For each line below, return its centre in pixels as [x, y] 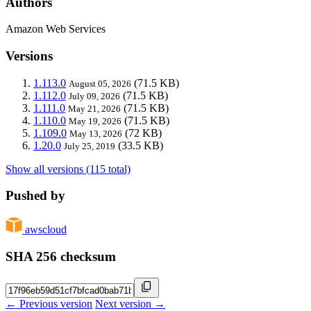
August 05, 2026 [100, 83]
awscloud [46, 230]
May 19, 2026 [95, 121]
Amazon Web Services [56, 29]
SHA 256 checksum [61, 256]
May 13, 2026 [96, 133]
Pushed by [35, 196]
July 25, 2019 [90, 146]
